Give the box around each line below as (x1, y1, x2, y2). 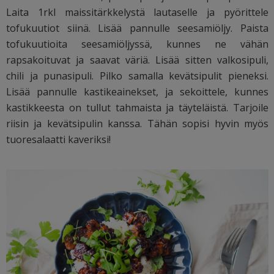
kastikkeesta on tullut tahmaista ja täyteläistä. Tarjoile (6, 100, 269, 114)
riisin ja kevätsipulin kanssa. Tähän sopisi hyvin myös (6, 116, 269, 130)
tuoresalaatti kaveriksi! (6, 132, 111, 146)
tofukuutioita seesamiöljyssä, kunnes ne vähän (6, 37, 269, 51)
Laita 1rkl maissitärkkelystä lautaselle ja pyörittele (6, 5, 269, 19)
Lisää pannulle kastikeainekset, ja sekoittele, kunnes (6, 84, 269, 98)
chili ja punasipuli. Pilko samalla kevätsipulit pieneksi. (6, 68, 269, 83)
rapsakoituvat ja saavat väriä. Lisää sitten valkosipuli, (6, 53, 269, 67)
